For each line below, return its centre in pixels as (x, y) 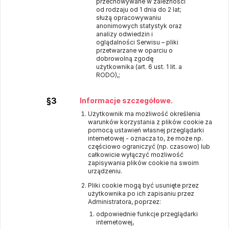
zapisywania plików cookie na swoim (143, 163)
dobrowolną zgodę (125, 59)
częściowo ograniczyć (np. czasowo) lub (149, 146)
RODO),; (108, 75)
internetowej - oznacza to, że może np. (145, 138)
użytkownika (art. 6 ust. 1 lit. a (139, 67)
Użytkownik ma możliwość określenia (144, 114)
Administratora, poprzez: (124, 202)
